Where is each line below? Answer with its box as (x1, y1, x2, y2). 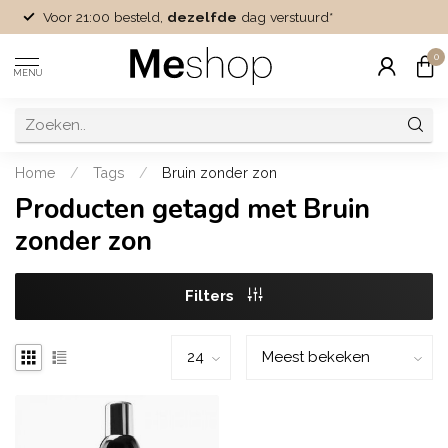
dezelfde (167, 8, 237, 25)
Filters (185, 287, 238, 305)
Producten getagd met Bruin (15, 191, 370, 228)
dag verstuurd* (237, 8, 333, 25)
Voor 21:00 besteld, (43, 8, 167, 25)
